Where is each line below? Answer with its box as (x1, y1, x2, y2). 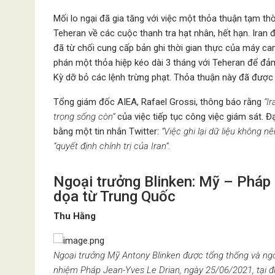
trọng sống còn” (53, 111, 117, 122)
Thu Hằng (53, 211, 96, 222)
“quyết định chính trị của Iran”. (53, 141, 170, 152)
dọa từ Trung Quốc (53, 188, 176, 205)
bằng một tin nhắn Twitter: (53, 126, 161, 137)
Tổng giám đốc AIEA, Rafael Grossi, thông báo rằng (53, 96, 264, 107)
